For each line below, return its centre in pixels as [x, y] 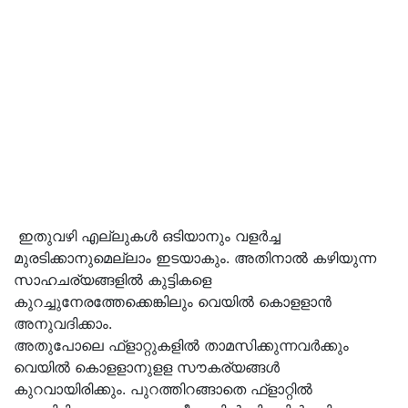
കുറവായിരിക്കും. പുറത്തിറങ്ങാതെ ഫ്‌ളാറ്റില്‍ [163, 389]
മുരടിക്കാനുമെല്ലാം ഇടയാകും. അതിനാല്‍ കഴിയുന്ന [195, 258]
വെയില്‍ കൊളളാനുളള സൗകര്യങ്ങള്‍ [147, 367]
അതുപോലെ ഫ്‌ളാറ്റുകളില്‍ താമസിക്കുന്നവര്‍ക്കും [181, 345]
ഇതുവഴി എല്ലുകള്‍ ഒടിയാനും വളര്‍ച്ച [147, 236]
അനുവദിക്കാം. [63, 323]
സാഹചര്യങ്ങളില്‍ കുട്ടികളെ [112, 280]
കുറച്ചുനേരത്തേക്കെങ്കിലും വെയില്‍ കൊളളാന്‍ [173, 301]
